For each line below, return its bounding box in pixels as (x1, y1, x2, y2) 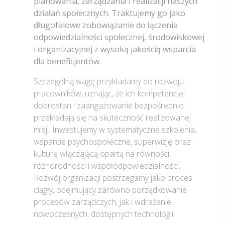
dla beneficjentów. (34, 56, 101, 67)
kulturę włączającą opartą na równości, (34, 148, 171, 160)
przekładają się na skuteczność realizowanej (34, 112, 191, 124)
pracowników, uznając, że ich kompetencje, (34, 88, 185, 99)
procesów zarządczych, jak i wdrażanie (34, 196, 171, 208)
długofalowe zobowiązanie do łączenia (34, 20, 178, 31)
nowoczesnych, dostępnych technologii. (34, 208, 175, 220)
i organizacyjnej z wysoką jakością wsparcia (34, 44, 196, 55)
